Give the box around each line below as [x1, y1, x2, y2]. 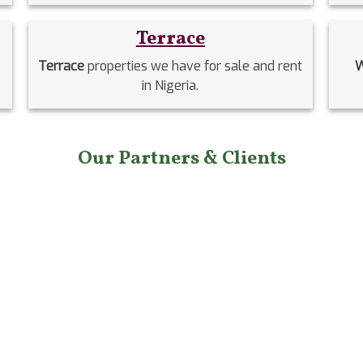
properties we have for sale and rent [88, 57, 303, 75]
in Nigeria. [142, 76, 199, 94]
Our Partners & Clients [77, 144, 286, 173]
